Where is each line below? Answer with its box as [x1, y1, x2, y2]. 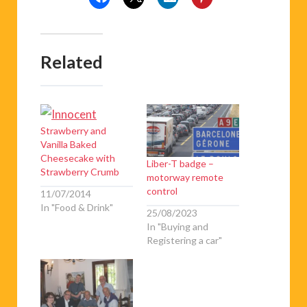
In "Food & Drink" [40, 201, 113, 214]
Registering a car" [147, 234, 222, 247]
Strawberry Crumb [40, 165, 119, 177]
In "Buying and [147, 221, 208, 233]
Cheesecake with [40, 151, 115, 164]
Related [40, 51, 103, 72]
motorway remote [147, 171, 223, 183]
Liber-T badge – [147, 157, 214, 169]
